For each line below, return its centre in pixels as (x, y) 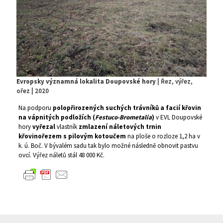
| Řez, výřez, (174, 81)
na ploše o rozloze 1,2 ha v (163, 136)
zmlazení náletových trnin (120, 126)
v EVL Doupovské (178, 117)
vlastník (67, 126)
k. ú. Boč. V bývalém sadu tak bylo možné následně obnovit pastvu (108, 145)
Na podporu (35, 108)
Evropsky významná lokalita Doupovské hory (86, 81)
